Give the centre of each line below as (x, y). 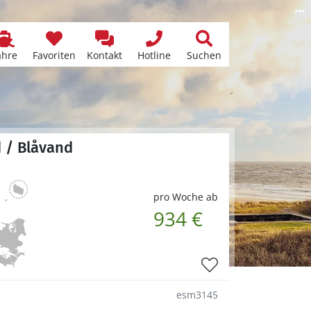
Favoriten (54, 55)
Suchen (204, 55)
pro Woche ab (186, 196)
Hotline (154, 55)
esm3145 (197, 294)
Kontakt (104, 55)
